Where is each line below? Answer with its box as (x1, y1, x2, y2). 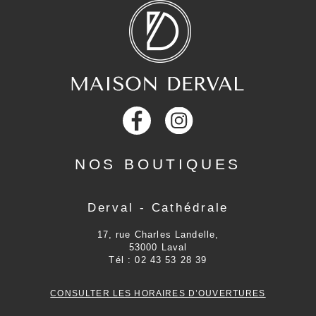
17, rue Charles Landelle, (97, 229, 219, 241)
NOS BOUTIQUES (74, 155, 242, 172)
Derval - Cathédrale (87, 200, 229, 215)
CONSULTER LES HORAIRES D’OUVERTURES (50, 288, 266, 299)
